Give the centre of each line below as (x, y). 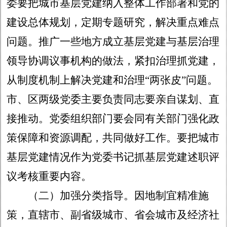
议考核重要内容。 (49, 177)
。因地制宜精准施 (166, 196)
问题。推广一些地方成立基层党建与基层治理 (113, 42)
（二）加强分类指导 (71, 196)
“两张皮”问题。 (182, 80)
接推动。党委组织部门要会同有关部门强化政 (113, 119)
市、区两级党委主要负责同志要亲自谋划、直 (113, 100)
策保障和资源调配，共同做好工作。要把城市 (113, 138)
